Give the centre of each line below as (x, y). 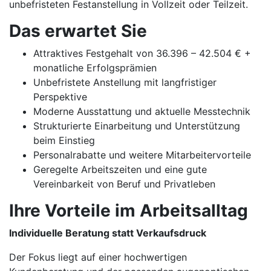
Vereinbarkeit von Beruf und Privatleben (124, 184)
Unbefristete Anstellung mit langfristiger (125, 82)
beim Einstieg (64, 140)
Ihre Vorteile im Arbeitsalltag (129, 211)
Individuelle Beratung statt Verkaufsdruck (108, 233)
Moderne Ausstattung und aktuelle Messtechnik (142, 111)
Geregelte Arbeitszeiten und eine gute (120, 169)
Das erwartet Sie (78, 31)
